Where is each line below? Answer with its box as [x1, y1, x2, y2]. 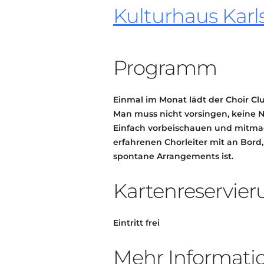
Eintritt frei [113, 217, 160, 228]
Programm [113, 55, 217, 80]
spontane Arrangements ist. [113, 151, 233, 161]
